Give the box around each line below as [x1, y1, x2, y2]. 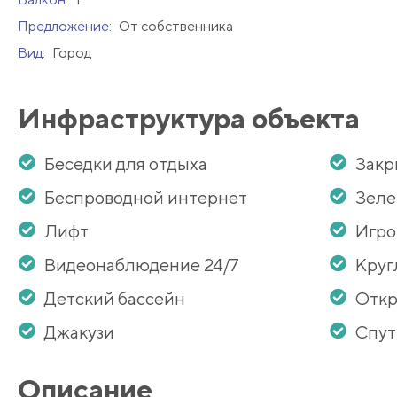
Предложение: [18, 18, 114, 35]
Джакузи [44, 322, 114, 343]
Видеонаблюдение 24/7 [44, 254, 239, 276]
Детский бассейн [44, 288, 185, 309]
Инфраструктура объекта [18, 102, 360, 136]
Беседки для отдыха [44, 153, 207, 175]
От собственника [119, 18, 233, 35]
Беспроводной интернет [44, 187, 247, 208]
